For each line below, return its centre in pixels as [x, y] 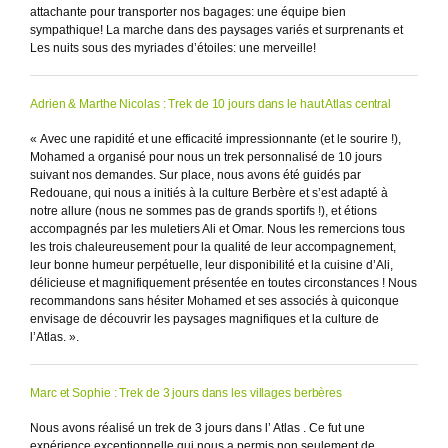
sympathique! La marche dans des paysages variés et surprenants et [216, 29]
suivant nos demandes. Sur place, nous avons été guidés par [195, 174]
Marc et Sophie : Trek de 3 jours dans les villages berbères [186, 392]
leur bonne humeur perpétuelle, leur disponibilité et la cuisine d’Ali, [211, 264]
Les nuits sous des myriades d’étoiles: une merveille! [173, 47]
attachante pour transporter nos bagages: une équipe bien [188, 11]
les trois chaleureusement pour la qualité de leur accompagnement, [213, 246]
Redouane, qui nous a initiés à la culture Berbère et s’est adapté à [209, 192]
